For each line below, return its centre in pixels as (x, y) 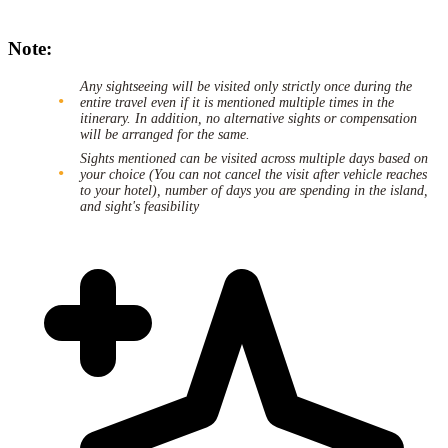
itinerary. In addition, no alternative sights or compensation (248, 118)
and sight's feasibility (139, 206)
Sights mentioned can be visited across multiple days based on (254, 158)
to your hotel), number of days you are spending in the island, (254, 190)
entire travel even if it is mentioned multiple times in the (237, 102)
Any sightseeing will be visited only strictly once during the (246, 86)
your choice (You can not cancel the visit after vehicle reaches (253, 174)
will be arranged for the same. (165, 134)
